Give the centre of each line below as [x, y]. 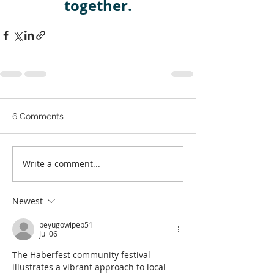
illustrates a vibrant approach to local [90, 267]
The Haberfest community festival [83, 254]
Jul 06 [48, 233]
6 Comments [38, 116]
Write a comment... [61, 164]
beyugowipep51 [66, 224]
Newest [28, 201]
